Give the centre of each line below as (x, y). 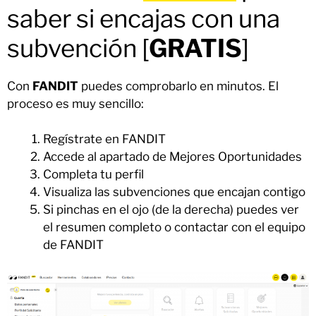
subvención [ (78, 48)
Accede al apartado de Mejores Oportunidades (172, 157)
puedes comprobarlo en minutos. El (178, 86)
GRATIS (195, 48)
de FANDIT (73, 245)
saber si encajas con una (144, 18)
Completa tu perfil (93, 175)
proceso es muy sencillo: (75, 103)
